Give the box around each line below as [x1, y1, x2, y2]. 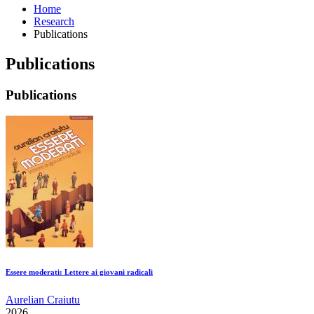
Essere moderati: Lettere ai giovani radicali [6, 268, 153, 277]
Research [34, 15, 74, 27]
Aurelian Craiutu [6, 294, 80, 306]
